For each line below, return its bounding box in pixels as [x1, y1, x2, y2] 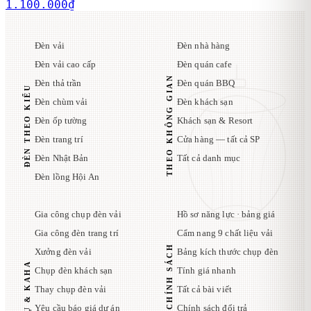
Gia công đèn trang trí [35, 228, 119, 239]
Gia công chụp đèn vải [35, 209, 121, 220]
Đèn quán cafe [176, 59, 232, 70]
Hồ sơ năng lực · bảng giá [176, 209, 276, 220]
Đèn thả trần [35, 78, 82, 89]
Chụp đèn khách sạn [35, 265, 113, 276]
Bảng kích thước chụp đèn [176, 246, 279, 258]
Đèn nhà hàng [176, 40, 230, 51]
